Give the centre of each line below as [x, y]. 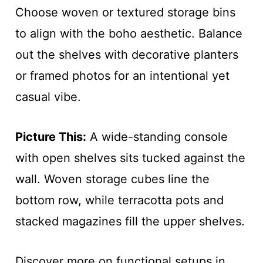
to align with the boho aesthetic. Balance [129, 34]
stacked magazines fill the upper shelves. [130, 222]
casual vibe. [48, 97]
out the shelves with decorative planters [127, 55]
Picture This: [50, 137]
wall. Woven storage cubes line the [112, 179]
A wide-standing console [157, 137]
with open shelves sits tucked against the [130, 158]
